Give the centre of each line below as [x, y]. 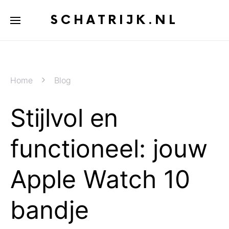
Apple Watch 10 [100, 179]
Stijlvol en [64, 118]
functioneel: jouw [109, 148]
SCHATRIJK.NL [114, 20]
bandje [50, 210]
